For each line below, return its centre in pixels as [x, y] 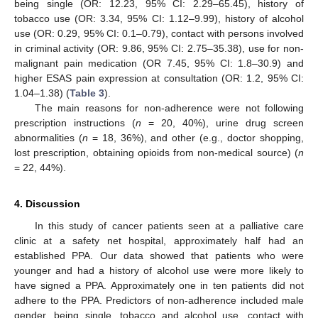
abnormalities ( [48, 138]
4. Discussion [47, 204]
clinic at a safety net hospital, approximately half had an [159, 241]
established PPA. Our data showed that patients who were [159, 256]
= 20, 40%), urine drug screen [223, 123]
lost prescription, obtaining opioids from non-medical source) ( [156, 153]
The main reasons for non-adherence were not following [169, 108]
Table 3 [87, 93]
